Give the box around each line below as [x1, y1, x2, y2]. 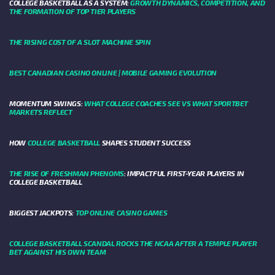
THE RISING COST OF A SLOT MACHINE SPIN [9, 37, 151, 47]
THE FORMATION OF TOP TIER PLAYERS [9, 7, 136, 16]
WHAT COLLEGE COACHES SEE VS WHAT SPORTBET [83, 99, 249, 108]
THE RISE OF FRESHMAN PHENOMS [9, 169, 124, 178]
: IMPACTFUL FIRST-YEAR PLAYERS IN [123, 169, 245, 178]
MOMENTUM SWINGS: [9, 99, 84, 108]
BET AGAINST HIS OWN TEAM [9, 247, 106, 257]
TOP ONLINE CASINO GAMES [75, 208, 168, 217]
